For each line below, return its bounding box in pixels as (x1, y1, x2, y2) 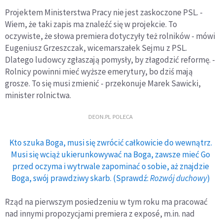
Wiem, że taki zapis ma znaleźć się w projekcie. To (5, 19, 177, 30)
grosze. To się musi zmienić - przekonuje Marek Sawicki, (5, 78, 201, 89)
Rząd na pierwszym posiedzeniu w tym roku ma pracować (5, 196, 208, 208)
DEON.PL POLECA (88, 112, 133, 121)
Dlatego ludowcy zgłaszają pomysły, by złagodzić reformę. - (5, 54, 215, 66)
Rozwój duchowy (149, 173, 207, 184)
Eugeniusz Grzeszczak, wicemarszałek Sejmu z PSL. (5, 42, 187, 54)
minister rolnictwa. (5, 90, 71, 101)
